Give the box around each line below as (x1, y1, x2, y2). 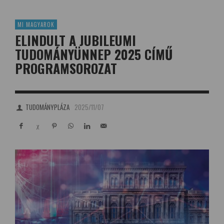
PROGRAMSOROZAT (15, 58, 117, 78)
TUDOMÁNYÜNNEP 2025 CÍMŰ (15, 44, 172, 64)
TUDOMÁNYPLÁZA (25, 102, 70, 112)
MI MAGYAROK (17, 20, 54, 28)
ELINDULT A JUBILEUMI (15, 30, 136, 50)
